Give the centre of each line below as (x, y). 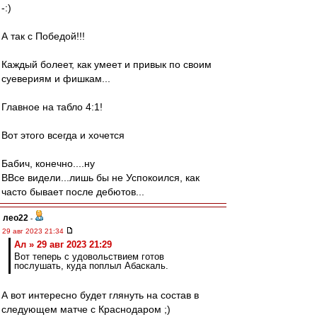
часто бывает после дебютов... (73, 192)
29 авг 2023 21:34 (34, 231)
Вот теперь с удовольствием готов (89, 257)
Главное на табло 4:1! (52, 107)
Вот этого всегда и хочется (63, 135)
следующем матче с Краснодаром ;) (86, 309)
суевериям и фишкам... (56, 79)
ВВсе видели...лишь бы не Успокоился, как (100, 178)
